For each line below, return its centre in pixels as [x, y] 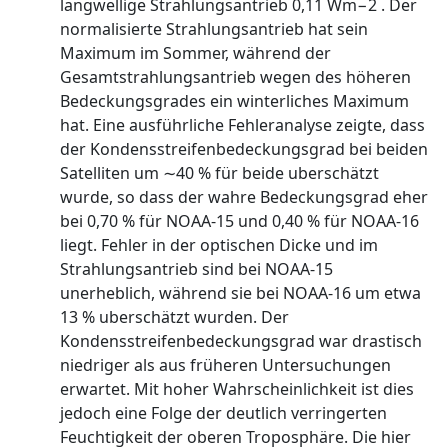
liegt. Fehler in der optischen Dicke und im [219, 245]
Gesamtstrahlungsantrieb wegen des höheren [235, 77]
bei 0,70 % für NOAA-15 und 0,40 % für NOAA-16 [239, 221]
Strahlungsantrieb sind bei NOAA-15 [196, 269]
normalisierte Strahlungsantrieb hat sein [214, 29]
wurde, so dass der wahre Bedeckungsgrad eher [244, 197]
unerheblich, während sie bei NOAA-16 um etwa [240, 293]
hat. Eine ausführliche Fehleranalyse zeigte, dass [242, 125]
